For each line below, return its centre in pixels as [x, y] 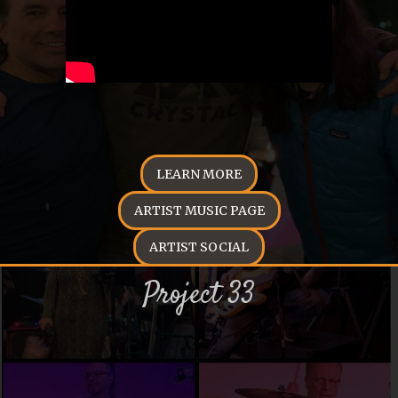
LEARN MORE [199, 174]
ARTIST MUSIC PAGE [199, 211]
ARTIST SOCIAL [199, 247]
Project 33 [199, 295]
